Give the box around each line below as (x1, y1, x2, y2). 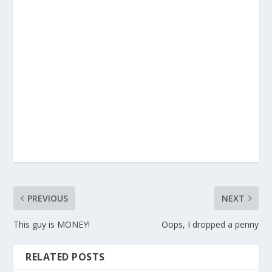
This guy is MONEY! (13, 218, 90, 230)
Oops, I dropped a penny (161, 218, 259, 230)
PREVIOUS (27, 192, 69, 204)
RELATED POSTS (25, 250, 105, 263)
